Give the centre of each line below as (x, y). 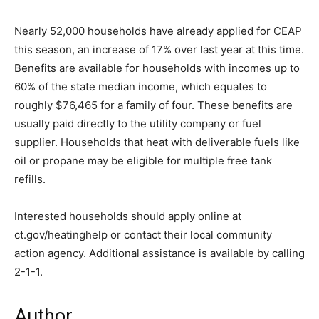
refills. (30, 179)
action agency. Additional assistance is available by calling (159, 253)
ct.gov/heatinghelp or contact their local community (143, 235)
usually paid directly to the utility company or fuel (138, 124)
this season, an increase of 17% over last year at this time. (159, 50)
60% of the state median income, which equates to (141, 87)
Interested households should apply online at (128, 216)
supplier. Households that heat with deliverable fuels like (157, 142)
